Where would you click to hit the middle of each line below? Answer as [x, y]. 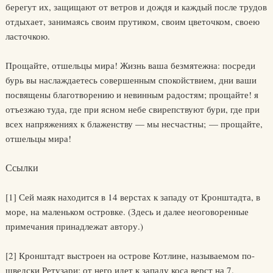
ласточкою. [27, 36]
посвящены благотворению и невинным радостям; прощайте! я [132, 95]
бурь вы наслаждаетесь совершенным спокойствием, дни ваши [131, 80]
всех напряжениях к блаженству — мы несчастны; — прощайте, [134, 124]
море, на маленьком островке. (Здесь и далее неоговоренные [127, 212]
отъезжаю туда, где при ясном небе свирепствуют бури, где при [132, 109]
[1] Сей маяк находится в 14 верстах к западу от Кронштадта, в [133, 197]
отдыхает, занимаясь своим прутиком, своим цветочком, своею [132, 22]
